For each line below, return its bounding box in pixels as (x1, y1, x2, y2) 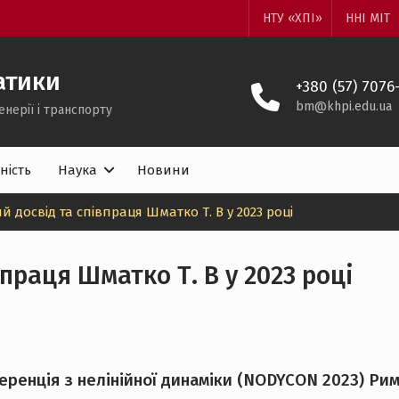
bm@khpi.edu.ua (296, 99, 392, 114)
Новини (137, 162, 190, 178)
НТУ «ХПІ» (262, 11, 322, 26)
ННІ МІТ (345, 11, 390, 26)
